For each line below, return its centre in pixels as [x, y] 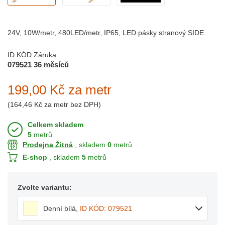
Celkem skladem [55, 125]
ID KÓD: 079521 [106, 209]
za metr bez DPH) [72, 105]
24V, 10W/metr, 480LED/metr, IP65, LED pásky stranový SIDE [106, 33]
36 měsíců [51, 65]
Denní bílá [60, 209]
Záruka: [46, 55]
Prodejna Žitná [48, 145]
